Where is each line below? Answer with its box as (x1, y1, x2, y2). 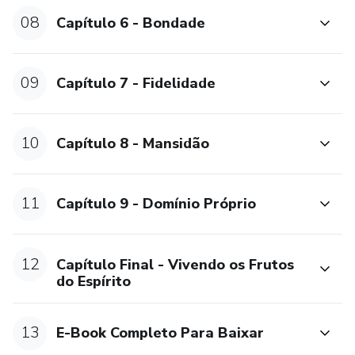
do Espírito (56, 271, 132, 291)
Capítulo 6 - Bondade (56, 13, 206, 32)
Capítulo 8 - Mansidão (56, 134, 210, 154)
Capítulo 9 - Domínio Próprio (56, 194, 257, 214)
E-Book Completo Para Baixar (56, 323, 265, 343)
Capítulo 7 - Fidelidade (56, 74, 216, 94)
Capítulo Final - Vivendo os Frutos (56, 254, 295, 274)
